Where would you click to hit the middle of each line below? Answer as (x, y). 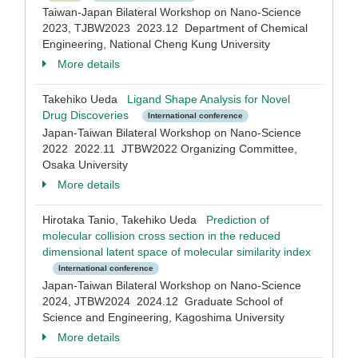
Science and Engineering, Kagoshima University (163, 317)
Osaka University (85, 165)
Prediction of (238, 220)
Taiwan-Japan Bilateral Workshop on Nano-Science (172, 12)
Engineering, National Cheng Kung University (156, 44)
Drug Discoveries (86, 115)
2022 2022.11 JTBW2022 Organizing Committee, (170, 149)
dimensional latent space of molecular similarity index (177, 252)
